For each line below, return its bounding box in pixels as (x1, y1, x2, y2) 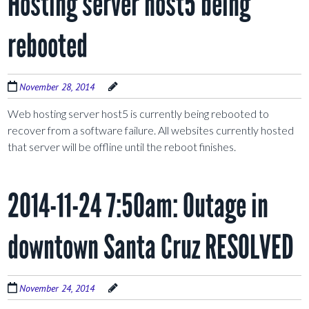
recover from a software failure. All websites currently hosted (8, 123, 295, 137)
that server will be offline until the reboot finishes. (8, 140, 237, 154)
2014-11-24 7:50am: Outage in (8, 186, 269, 227)
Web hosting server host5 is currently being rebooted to (8, 107, 270, 121)
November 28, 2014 (19, 81, 95, 94)
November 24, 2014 (19, 282, 95, 295)
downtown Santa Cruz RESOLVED (8, 227, 295, 268)
